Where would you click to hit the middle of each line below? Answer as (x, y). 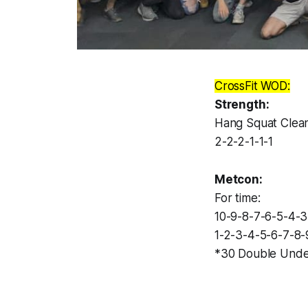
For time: (238, 198)
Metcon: (239, 179)
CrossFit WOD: (252, 86)
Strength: (242, 104)
